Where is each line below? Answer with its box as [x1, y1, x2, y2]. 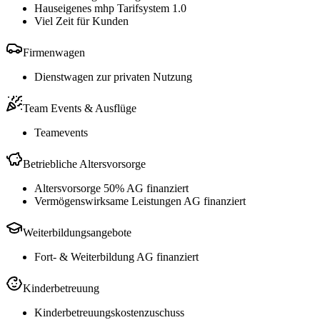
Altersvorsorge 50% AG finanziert [34, 182, 189, 195]
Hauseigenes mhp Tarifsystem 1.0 [34, 2, 186, 15]
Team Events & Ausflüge [23, 102, 136, 115]
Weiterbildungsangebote [23, 226, 131, 239]
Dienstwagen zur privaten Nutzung [34, 71, 192, 84]
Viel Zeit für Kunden [34, 15, 129, 28]
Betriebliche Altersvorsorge [23, 158, 146, 171]
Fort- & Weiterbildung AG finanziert [34, 251, 199, 264]
